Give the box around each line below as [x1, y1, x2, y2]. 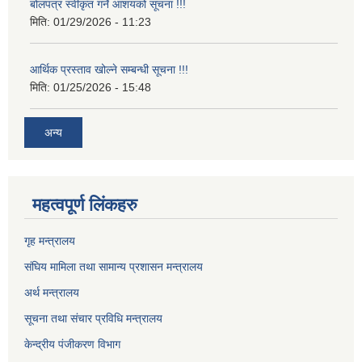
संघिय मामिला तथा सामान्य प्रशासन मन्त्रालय [24, 260, 206, 274]
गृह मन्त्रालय [24, 234, 78, 248]
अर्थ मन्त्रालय [24, 286, 82, 300]
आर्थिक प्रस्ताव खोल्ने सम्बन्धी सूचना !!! [30, 62, 188, 76]
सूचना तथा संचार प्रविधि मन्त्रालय [24, 312, 166, 326]
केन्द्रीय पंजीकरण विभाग [24, 338, 124, 351]
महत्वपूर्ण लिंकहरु [32, 195, 137, 216]
